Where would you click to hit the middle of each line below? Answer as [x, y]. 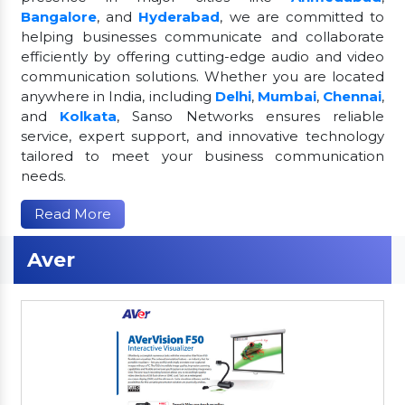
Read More [73, 213]
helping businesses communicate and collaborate [202, 36]
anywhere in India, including [118, 96]
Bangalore [59, 16]
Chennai [353, 96]
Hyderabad [179, 16]
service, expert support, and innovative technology [202, 136]
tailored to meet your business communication [202, 155]
